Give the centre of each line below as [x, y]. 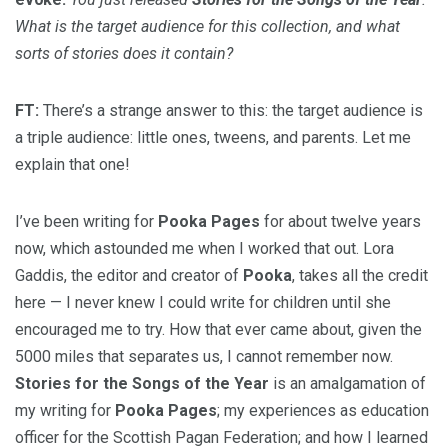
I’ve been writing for [86, 221]
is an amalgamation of [347, 383]
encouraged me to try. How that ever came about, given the [218, 329]
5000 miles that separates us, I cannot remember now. [204, 356]
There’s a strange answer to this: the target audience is [231, 110]
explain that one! [72, 164]
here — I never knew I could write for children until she [203, 302]
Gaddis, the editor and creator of [129, 275]
